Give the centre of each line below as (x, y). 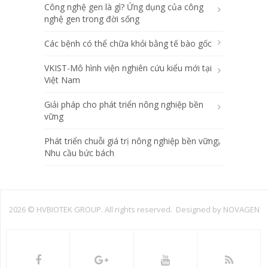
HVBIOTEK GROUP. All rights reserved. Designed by (130, 209)
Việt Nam (62, 80)
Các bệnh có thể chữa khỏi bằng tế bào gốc (128, 43)
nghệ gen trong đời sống (92, 19)
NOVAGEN (242, 209)
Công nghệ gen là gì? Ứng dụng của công (124, 7)
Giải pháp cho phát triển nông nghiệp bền (124, 104)
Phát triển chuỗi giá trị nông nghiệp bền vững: (132, 141)
